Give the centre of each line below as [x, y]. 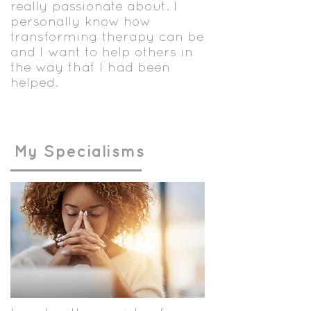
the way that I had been [90, 67]
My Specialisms [80, 151]
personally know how [81, 21]
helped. [34, 82]
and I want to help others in [102, 51]
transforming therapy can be [107, 36]
